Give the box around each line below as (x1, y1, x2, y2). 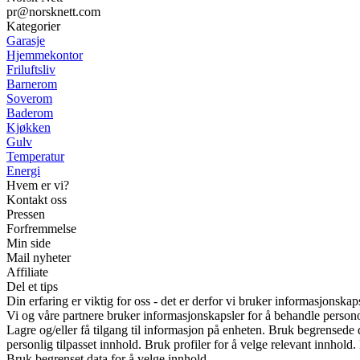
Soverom (6, 92, 52, 106)
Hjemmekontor (6, 48, 83, 63)
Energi (6, 164, 40, 178)
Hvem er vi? (6, 178, 69, 193)
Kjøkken (6, 121, 51, 135)
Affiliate (6, 265, 48, 280)
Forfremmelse (6, 222, 76, 236)
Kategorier (6, 19, 60, 34)
